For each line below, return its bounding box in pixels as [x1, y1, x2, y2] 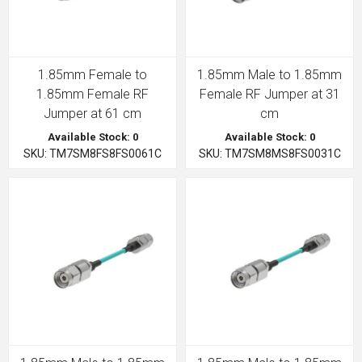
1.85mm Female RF [36, 86, 149, 102]
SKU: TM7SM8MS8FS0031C [198, 147, 341, 160]
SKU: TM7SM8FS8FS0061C [23, 147, 162, 160]
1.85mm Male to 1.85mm [197, 67, 342, 82]
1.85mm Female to [38, 67, 147, 82]
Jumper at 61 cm [44, 106, 141, 121]
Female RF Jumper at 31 [199, 86, 340, 102]
